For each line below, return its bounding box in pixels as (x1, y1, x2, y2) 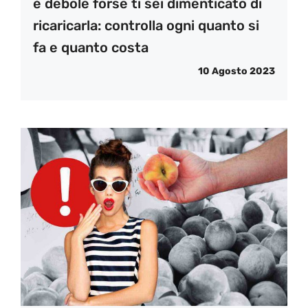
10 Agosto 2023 (198, 65, 275, 77)
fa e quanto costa (33, 38, 148, 56)
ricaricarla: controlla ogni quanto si (33, 16, 259, 34)
